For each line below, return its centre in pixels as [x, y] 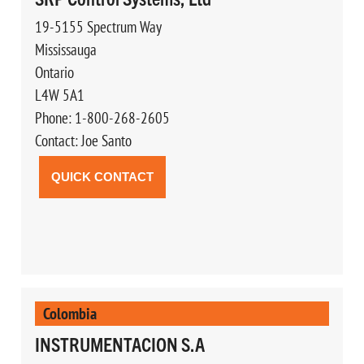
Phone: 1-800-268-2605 [102, 117]
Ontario [54, 72]
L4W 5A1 [59, 95]
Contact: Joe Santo [83, 140]
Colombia [69, 313]
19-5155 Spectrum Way [98, 26]
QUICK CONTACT [102, 176]
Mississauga [65, 49]
